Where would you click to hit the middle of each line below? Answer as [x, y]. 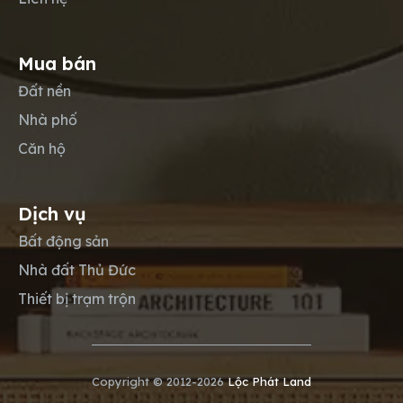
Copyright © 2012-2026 [160, 382]
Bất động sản [63, 242]
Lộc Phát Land [269, 382]
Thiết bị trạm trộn [77, 299]
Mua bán [57, 64]
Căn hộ [42, 149]
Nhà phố [48, 120]
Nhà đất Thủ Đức [77, 270]
